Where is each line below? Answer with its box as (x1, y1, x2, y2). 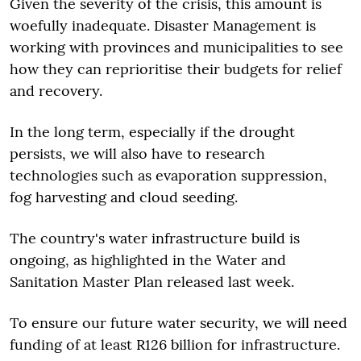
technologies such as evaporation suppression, (10, 166, 327, 185)
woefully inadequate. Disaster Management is (10, 16, 316, 35)
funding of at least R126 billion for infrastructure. (10, 335, 340, 354)
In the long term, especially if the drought (10, 122, 295, 141)
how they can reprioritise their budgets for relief (10, 60, 342, 78)
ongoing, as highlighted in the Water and (10, 251, 286, 269)
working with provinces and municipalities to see (10, 38, 343, 56)
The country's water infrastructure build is (10, 229, 300, 247)
